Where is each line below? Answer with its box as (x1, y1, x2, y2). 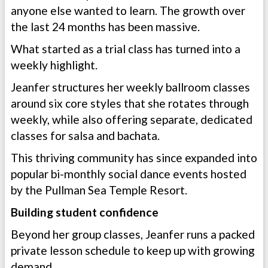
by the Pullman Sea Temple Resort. (11, 183, 190, 197)
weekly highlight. (11, 58, 100, 72)
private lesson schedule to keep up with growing (11, 243, 255, 258)
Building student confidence (11, 205, 159, 220)
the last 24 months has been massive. (11, 20, 202, 34)
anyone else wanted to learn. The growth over (11, 4, 245, 18)
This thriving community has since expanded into (11, 151, 257, 165)
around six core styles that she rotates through (11, 96, 249, 111)
